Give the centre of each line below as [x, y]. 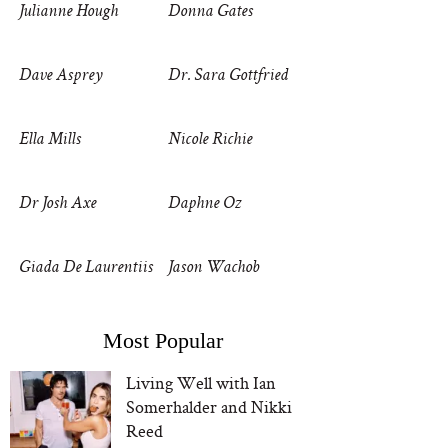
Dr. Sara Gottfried [227, 76]
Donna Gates [210, 12]
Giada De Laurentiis [86, 268]
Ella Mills [50, 140]
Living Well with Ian [200, 382]
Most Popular [163, 340]
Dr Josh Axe [58, 204]
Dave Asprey [61, 76]
